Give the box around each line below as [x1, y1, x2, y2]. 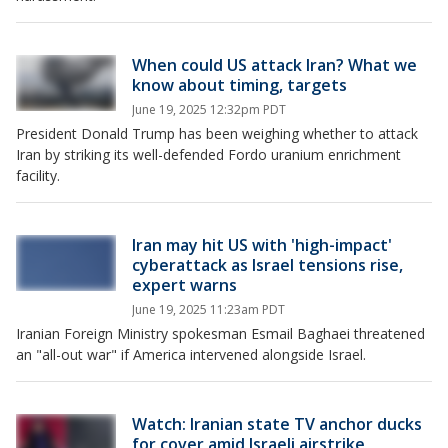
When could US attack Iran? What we [132, 53, 417, 76]
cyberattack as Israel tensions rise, [132, 253, 403, 276]
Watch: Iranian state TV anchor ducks [132, 412, 422, 435]
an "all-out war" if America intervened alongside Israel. [16, 344, 366, 364]
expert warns [132, 273, 237, 296]
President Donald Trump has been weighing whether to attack [16, 123, 418, 143]
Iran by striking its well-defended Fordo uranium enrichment [16, 144, 401, 164]
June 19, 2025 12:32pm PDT [132, 100, 286, 118]
